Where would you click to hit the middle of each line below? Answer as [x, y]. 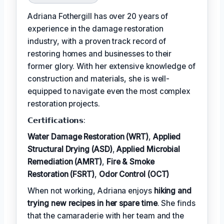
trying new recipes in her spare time [92, 203]
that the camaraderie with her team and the [106, 216]
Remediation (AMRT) [65, 162]
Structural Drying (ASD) [70, 149]
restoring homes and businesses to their [100, 54]
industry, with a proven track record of [97, 41]
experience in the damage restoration [95, 29]
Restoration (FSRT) [61, 174]
